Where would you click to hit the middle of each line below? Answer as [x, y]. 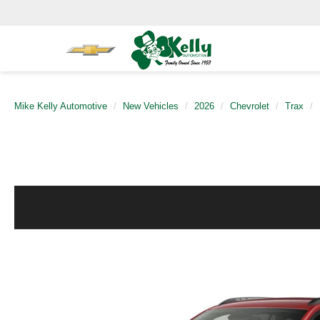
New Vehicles [151, 106]
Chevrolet [250, 106]
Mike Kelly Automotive [61, 106]
